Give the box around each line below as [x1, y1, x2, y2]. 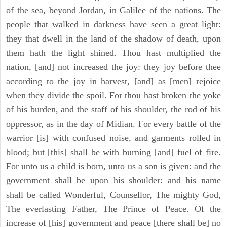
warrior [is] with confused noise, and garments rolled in [6, 133, 221, 143]
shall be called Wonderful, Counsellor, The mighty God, [6, 190, 221, 200]
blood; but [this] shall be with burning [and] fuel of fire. [6, 147, 221, 158]
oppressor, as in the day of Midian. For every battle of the [6, 119, 221, 129]
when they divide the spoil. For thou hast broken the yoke [6, 90, 221, 101]
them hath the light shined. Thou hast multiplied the [6, 48, 221, 58]
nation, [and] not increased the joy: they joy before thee [6, 62, 221, 72]
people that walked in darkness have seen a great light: [6, 19, 221, 30]
